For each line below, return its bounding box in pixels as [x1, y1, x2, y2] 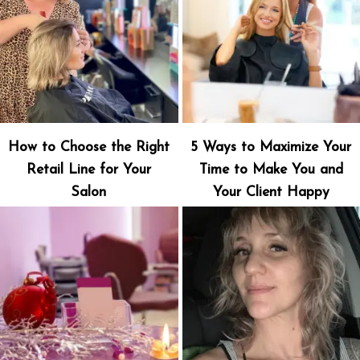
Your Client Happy [212, 185, 329, 199]
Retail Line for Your [27, 162, 152, 177]
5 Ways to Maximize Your [190, 140, 352, 154]
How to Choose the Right [8, 140, 170, 154]
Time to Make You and [198, 162, 343, 177]
